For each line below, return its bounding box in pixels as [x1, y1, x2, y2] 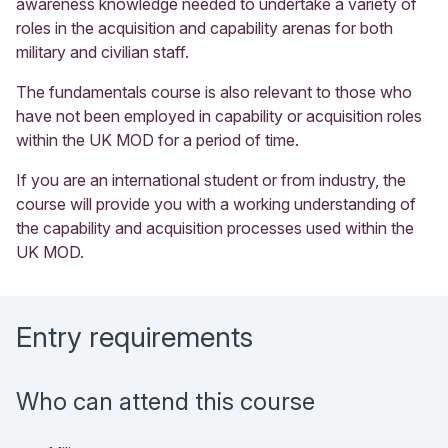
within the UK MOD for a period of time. [16, 129, 299, 150]
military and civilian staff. [16, 41, 189, 62]
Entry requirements [16, 319, 253, 354]
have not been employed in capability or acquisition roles [16, 105, 422, 126]
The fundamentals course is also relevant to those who [16, 81, 412, 102]
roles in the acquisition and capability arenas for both [16, 17, 393, 38]
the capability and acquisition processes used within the [16, 217, 414, 238]
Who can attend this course [16, 386, 315, 416]
